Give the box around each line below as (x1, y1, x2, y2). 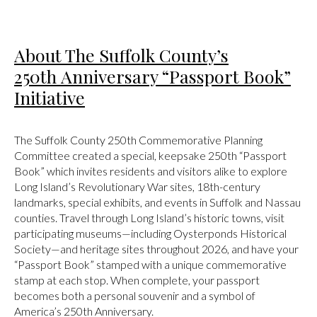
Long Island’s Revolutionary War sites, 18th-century (14, 179, 260, 193)
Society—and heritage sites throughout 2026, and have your (14, 241, 299, 255)
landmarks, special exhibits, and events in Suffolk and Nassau (14, 195, 301, 209)
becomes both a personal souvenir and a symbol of (14, 288, 255, 302)
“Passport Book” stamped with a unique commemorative (14, 257, 287, 271)
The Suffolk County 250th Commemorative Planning (14, 132, 263, 146)
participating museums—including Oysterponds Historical (14, 226, 287, 240)
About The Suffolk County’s (14, 43, 229, 67)
